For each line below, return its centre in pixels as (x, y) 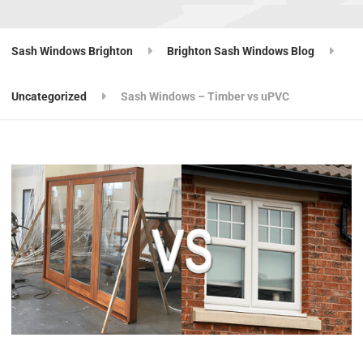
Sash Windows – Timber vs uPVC (205, 96)
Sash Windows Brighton (73, 51)
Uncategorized (49, 96)
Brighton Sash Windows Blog (241, 51)
